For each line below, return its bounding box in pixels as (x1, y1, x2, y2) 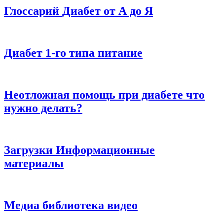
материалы (4, 156, 64, 170)
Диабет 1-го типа (4, 46, 98, 60)
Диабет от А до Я (62, 4, 153, 18)
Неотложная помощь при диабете (4, 88, 186, 102)
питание (98, 46, 143, 60)
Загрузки (4, 143, 56, 156)
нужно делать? (4, 102, 82, 115)
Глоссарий (4, 4, 62, 18)
